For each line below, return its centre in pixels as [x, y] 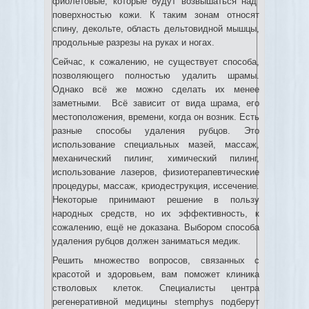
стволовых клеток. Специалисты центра [156, 288]
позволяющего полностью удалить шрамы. [156, 76]
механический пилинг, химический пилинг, [156, 158]
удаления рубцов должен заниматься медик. [147, 241]
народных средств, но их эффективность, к [156, 213]
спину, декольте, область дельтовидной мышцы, [156, 29]
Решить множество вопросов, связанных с [156, 260]
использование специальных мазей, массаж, [156, 144]
